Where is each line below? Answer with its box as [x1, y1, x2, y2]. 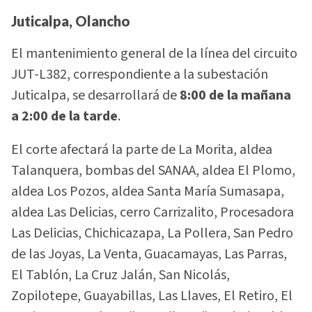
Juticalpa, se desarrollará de [11, 85, 180, 105]
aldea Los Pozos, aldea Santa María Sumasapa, [11, 182, 284, 202]
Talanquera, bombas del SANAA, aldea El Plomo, [11, 161, 295, 181]
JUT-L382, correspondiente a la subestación [11, 64, 268, 84]
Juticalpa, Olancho [11, 13, 130, 30]
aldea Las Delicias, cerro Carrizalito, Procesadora [11, 203, 294, 223]
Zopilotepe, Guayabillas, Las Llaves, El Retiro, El [11, 286, 292, 306]
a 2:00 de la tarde [11, 106, 118, 126]
